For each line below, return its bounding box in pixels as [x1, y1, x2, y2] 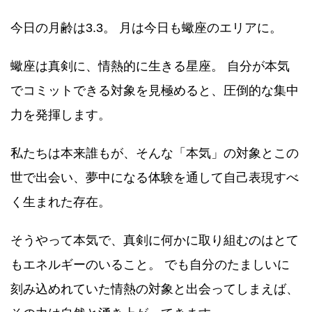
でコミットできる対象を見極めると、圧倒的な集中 [10, 84, 299, 98]
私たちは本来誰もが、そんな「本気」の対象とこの [10, 146, 299, 161]
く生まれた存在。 [10, 195, 111, 210]
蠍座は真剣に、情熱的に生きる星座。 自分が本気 [10, 59, 290, 74]
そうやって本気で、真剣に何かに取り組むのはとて [10, 233, 299, 248]
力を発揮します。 [10, 108, 111, 123]
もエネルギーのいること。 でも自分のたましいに [10, 258, 290, 272]
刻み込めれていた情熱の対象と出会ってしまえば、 [10, 282, 299, 297]
